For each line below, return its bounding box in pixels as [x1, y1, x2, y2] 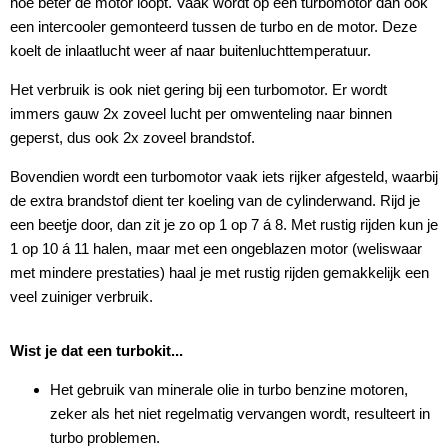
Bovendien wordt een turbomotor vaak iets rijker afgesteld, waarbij [10, 168, 438, 186]
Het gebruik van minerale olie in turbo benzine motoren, [50, 381, 408, 399]
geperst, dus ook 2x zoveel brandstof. [10, 129, 255, 147]
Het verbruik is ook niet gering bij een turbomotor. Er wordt [10, 81, 387, 99]
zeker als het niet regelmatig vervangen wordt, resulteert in [50, 405, 430, 423]
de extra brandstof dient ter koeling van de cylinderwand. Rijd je [10, 192, 420, 210]
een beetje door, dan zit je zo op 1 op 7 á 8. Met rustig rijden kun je [10, 216, 438, 234]
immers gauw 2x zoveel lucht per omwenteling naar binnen [10, 105, 392, 123]
